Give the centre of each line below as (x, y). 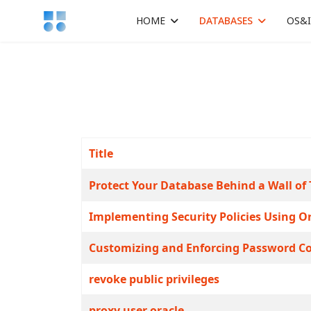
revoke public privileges (154, 279)
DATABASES (226, 21)
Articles (100, 177)
